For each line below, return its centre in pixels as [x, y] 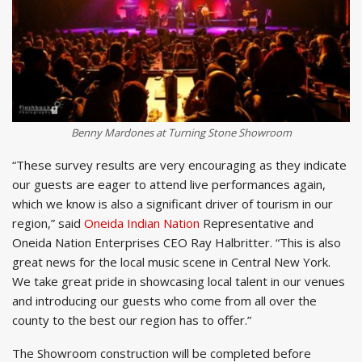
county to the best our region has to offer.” [132, 320]
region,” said [48, 223]
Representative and [258, 223]
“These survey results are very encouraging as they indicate [179, 164]
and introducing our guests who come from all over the [164, 300]
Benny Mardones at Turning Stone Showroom [181, 132]
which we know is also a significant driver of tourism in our [173, 203]
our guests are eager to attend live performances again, [169, 184]
